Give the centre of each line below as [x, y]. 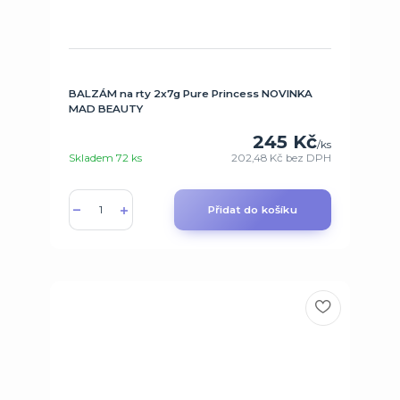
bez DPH [309, 158]
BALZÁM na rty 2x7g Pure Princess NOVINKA [190, 93]
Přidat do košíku [252, 210]
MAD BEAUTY [105, 108]
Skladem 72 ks [105, 158]
